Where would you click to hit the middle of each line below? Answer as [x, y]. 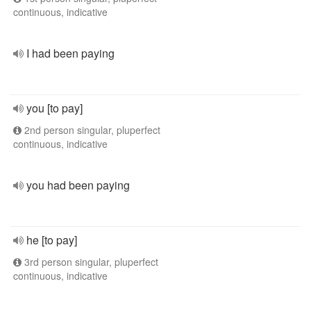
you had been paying [78, 185]
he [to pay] [52, 240]
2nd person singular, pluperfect [91, 130]
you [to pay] [54, 108]
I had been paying [70, 53]
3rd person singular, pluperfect [90, 262]
